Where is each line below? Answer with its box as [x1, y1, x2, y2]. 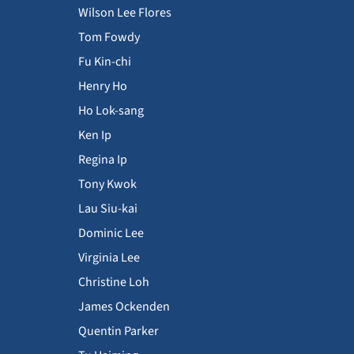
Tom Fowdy [78, 28, 140, 47]
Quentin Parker [78, 322, 159, 341]
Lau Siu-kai [78, 200, 137, 218]
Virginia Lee [78, 249, 140, 267]
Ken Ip [78, 126, 111, 145]
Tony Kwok [78, 175, 137, 194]
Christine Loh [78, 273, 149, 292]
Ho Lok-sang [78, 102, 144, 120]
